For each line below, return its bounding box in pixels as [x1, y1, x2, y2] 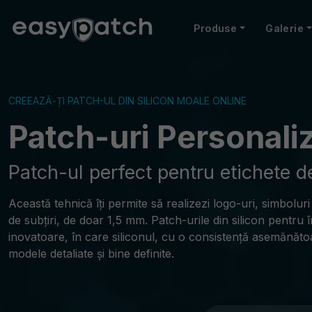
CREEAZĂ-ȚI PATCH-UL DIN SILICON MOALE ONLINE [8, 95, 247, 107]
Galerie [265, 22, 304, 34]
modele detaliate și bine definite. [8, 247, 174, 260]
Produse [194, 22, 237, 34]
